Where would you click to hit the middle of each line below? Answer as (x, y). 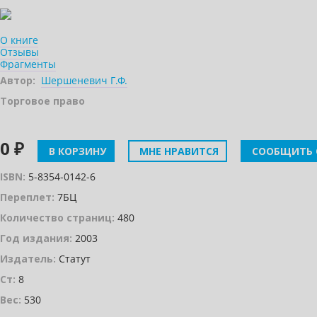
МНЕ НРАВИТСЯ (178, 151)
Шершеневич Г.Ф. (84, 80)
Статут (73, 258)
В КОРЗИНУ (76, 151)
